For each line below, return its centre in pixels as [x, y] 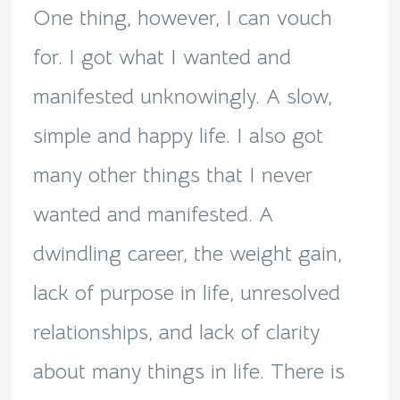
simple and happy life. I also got [178, 136]
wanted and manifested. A [153, 215]
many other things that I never [172, 175]
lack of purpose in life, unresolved [186, 293]
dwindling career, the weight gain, [187, 254]
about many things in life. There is [188, 372]
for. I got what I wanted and [162, 58]
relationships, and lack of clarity [176, 333]
